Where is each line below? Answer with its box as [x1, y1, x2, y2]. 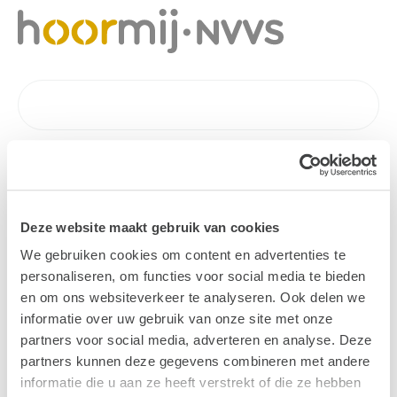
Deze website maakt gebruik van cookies [20, 219, 280, 235]
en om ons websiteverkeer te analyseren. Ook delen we [20, 290, 365, 306]
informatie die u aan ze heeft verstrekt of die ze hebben [20, 375, 361, 391]
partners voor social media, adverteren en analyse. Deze [20, 332, 372, 348]
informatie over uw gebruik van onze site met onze [20, 311, 333, 327]
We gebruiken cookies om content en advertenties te [20, 247, 346, 263]
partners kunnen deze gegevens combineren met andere [20, 354, 370, 370]
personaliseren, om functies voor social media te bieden [20, 269, 366, 284]
